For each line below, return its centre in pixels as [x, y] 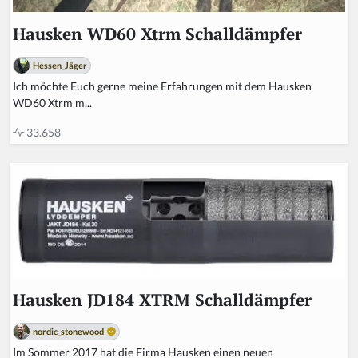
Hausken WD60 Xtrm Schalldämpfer [157, 34]
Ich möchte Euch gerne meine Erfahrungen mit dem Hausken [162, 86]
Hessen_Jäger [60, 66]
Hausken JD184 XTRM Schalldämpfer [162, 300]
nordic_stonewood [68, 331]
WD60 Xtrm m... [52, 103]
